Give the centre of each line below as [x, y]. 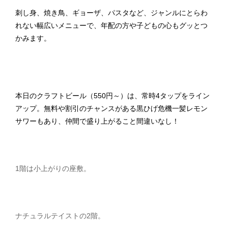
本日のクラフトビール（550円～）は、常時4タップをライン [112, 96]
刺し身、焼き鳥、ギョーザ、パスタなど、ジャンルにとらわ [111, 13]
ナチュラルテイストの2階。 [60, 216]
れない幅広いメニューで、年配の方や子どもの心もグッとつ [111, 25]
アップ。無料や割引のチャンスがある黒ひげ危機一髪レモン [111, 108]
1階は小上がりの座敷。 [53, 168]
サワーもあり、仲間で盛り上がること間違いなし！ [97, 121]
